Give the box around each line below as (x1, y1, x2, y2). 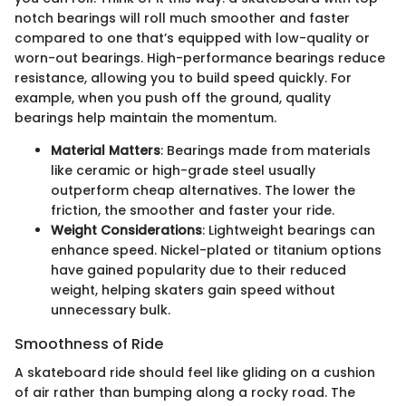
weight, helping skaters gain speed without (51, 281, 335, 300)
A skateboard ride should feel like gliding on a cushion (14, 363, 375, 382)
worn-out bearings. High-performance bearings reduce (14, 49, 385, 68)
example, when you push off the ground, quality (14, 89, 331, 108)
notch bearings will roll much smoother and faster (14, 9, 350, 28)
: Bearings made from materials (160, 141, 371, 160)
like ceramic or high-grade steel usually (51, 161, 315, 180)
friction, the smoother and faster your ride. (51, 201, 334, 220)
